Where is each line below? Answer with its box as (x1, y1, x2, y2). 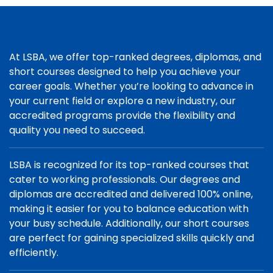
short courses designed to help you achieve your (9, 65, 241, 79)
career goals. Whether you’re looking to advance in (9, 79, 253, 93)
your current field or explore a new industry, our (9, 94, 236, 108)
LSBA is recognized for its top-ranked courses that (9, 158, 249, 172)
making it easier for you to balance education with (9, 202, 249, 216)
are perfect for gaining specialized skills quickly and (9, 231, 254, 245)
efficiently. (9, 246, 58, 260)
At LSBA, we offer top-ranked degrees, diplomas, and (9, 50, 261, 64)
